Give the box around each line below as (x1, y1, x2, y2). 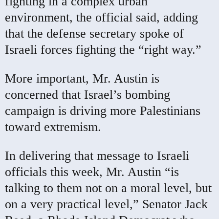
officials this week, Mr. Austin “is (5, 164, 179, 179)
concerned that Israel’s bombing (5, 87, 170, 102)
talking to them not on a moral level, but (5, 180, 212, 195)
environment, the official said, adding (5, 10, 198, 24)
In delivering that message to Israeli (5, 148, 189, 163)
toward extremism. (5, 119, 101, 134)
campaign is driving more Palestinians (5, 103, 200, 118)
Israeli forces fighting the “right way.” (5, 42, 201, 57)
